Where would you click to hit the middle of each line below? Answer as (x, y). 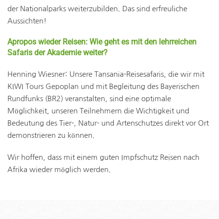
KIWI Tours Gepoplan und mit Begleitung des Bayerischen (103, 86)
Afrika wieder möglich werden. (60, 169)
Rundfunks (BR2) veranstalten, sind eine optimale (89, 99)
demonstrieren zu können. (52, 135)
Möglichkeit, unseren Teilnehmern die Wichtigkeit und (98, 111)
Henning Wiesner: (37, 74)
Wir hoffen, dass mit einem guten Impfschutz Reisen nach (103, 157)
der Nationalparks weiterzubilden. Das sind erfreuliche (97, 9)
